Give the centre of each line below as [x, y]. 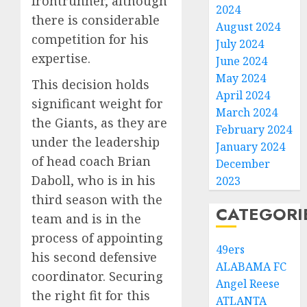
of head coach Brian [91, 161]
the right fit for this [91, 296]
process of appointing [97, 238]
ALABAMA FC [251, 267]
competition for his [90, 39]
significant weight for [97, 104]
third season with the [97, 200]
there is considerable [96, 20]
